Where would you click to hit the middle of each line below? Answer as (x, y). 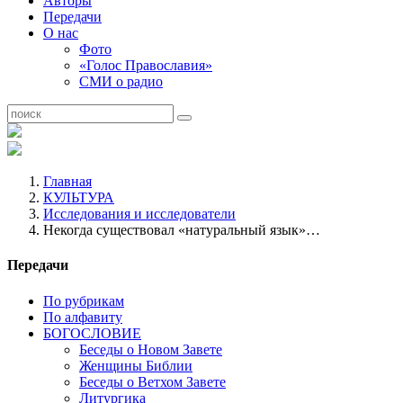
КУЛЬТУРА (79, 197)
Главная (67, 181)
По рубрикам (84, 300)
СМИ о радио (121, 81)
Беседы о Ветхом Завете (152, 381)
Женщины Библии (136, 365)
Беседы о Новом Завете (151, 349)
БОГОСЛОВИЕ (92, 333)
